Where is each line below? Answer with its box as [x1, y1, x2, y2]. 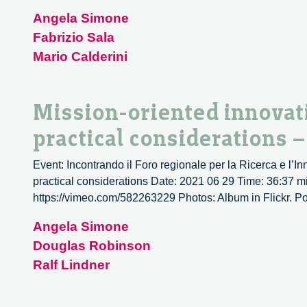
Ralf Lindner [33, 258, 110, 273]
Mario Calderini [33, 49, 127, 64]
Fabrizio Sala [33, 30, 114, 45]
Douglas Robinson [33, 238, 151, 254]
